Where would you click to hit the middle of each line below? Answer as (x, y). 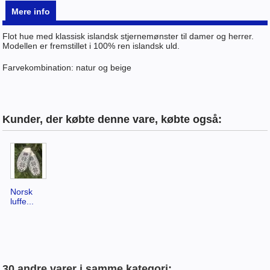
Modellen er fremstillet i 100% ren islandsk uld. (91, 46)
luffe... (22, 201)
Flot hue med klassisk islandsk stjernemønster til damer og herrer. (128, 36)
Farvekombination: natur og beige (67, 67)
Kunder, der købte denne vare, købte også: (112, 119)
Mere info (31, 11)
